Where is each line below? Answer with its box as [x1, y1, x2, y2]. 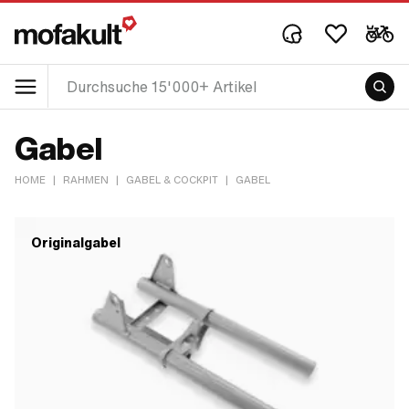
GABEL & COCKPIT [126, 174, 218, 186]
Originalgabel [31, 234, 121, 252]
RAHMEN [63, 174, 109, 186]
